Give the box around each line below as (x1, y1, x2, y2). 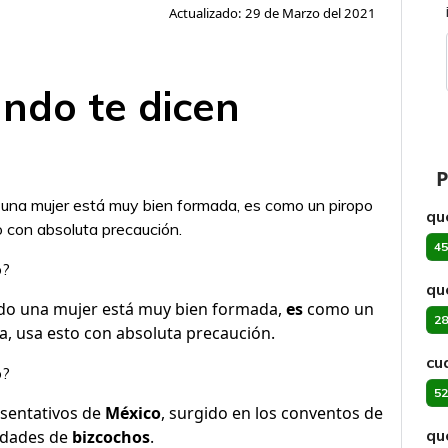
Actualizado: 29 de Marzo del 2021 (169, 4, 376, 22)
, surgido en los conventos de (161, 402, 383, 424)
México (105, 402, 161, 424)
